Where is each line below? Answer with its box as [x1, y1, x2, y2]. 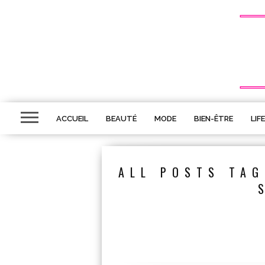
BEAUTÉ [106, 114, 137, 123]
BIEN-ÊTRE [194, 114, 233, 123]
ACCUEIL [56, 114, 88, 123]
